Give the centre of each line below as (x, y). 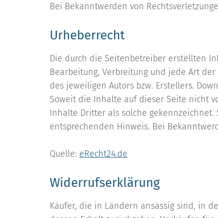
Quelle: (64, 154)
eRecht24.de (103, 154)
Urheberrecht (87, 35)
